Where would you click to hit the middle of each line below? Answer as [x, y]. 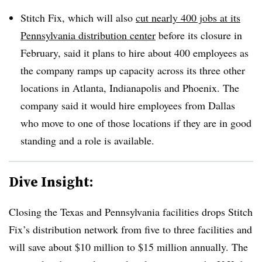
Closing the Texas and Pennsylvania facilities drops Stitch [131, 211]
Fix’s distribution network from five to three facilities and [130, 229]
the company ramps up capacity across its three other [133, 70]
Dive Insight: [51, 181]
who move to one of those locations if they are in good [136, 123]
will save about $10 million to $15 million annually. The [128, 247]
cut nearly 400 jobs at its [188, 17]
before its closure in [199, 35]
